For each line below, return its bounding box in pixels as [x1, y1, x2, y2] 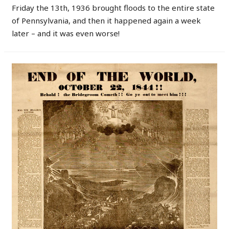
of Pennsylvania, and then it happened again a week [12, 15, 201, 26]
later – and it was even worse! [12, 28, 120, 39]
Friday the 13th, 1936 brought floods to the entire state [12, 3, 215, 13]
